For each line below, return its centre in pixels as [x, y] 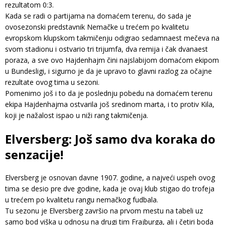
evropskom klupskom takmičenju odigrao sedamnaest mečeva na [112, 38]
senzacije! [34, 154]
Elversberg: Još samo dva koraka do [110, 139]
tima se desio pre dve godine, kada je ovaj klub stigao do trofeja [110, 188]
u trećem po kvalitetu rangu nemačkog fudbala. [82, 199]
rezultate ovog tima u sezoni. [52, 82]
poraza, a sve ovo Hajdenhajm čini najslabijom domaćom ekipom [112, 60]
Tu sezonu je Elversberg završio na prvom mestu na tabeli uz [104, 210]
